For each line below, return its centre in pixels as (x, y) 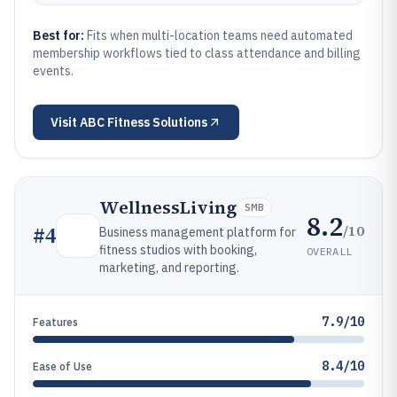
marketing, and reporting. (169, 268)
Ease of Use (62, 366)
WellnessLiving (168, 207)
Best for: (60, 35)
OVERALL (330, 251)
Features (55, 322)
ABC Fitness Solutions (144, 122)
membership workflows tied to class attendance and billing (197, 53)
